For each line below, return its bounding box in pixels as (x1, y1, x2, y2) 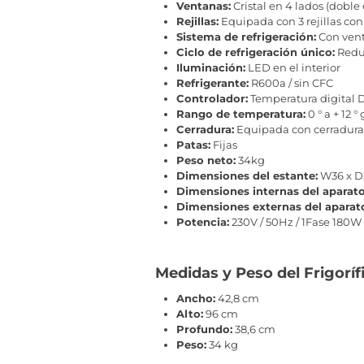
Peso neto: (176, 153, 236, 167)
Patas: (176, 137, 210, 151)
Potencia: (176, 214, 229, 228)
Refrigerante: (176, 76, 249, 89)
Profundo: (176, 322, 232, 336)
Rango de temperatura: (176, 106, 305, 120)
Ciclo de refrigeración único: (176, 45, 335, 58)
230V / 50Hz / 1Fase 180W (229, 214, 362, 228)
